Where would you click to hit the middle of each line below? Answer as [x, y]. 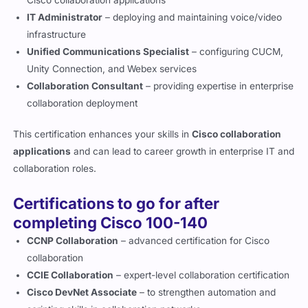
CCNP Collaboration [73, 248]
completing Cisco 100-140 [111, 230]
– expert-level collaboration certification [202, 282]
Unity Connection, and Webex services [112, 75]
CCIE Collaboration [70, 282]
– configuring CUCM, [236, 58]
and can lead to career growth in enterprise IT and [183, 158]
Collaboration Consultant [85, 92]
